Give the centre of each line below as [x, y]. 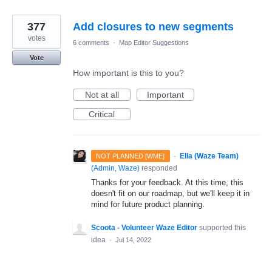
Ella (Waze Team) [209, 156]
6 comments [91, 43]
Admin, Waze [115, 168]
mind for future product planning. [148, 205]
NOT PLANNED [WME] [131, 156]
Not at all [102, 95]
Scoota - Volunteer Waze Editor [144, 227]
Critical [102, 114]
